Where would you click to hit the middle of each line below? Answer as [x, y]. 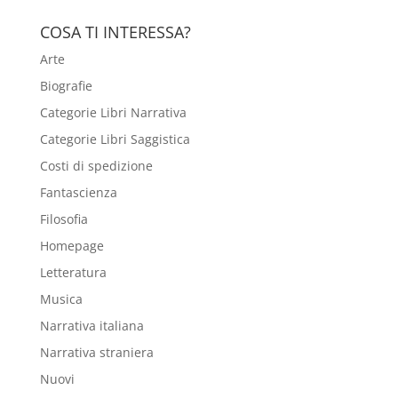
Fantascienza [78, 192]
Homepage [72, 245]
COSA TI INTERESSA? [115, 32]
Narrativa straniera [96, 352]
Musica [61, 298]
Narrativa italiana [92, 325]
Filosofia [64, 219]
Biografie [66, 85]
